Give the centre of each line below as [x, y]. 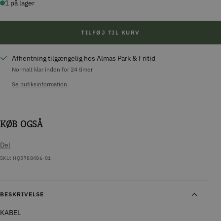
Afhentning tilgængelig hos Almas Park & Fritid [84, 58]
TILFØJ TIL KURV [110, 33]
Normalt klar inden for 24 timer [52, 70]
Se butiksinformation [39, 84]
